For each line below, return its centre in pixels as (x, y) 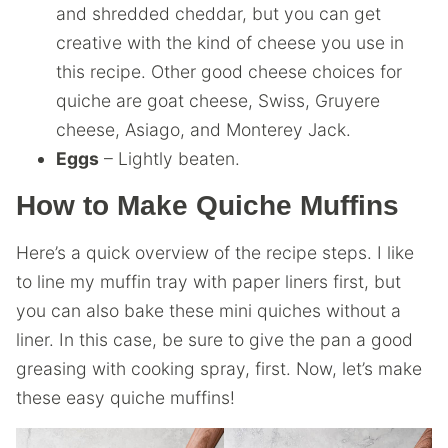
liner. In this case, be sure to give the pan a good (214, 339)
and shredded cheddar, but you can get (218, 13)
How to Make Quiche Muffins (207, 205)
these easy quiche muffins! (125, 397)
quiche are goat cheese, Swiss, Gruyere (218, 100)
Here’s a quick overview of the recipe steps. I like (215, 252)
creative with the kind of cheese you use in (230, 42)
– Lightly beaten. (169, 158)
